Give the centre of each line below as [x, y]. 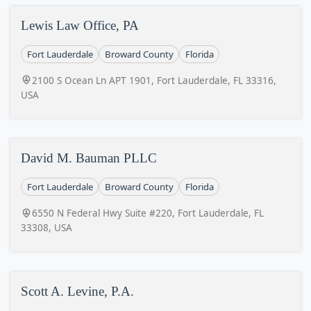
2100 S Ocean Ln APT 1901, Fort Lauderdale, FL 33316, [154, 80]
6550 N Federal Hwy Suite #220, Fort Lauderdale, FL [148, 213]
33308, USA [47, 228]
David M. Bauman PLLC [89, 158]
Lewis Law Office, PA [80, 25]
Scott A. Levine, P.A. [77, 291]
